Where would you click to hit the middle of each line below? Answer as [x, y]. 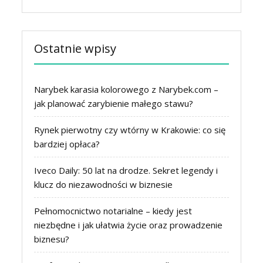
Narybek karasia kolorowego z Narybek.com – [127, 89]
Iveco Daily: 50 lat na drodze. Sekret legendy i [126, 170]
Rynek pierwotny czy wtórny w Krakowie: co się [130, 129]
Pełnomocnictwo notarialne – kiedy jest [113, 210]
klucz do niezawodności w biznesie [104, 184]
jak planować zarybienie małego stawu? [114, 103]
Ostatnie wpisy [75, 48]
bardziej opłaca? [67, 144]
